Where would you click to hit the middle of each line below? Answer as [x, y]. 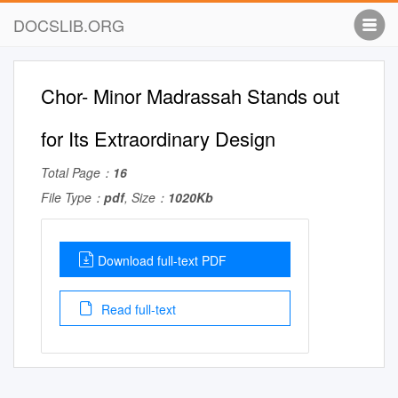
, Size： [146, 197]
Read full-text [137, 309]
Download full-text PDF [162, 260]
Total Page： [77, 172]
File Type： [72, 197]
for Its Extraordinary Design [158, 138]
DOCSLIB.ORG [69, 25]
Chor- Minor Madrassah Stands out [190, 96]
